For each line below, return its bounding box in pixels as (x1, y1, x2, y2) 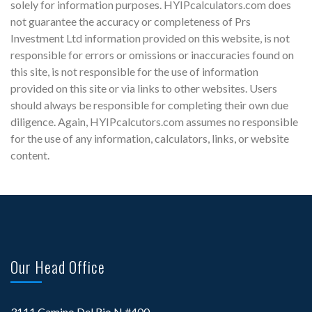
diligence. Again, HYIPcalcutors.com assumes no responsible (10, 114, 298, 128)
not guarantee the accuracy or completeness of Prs (10, 14, 251, 28)
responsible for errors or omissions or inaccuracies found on (10, 47, 294, 61)
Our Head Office (10, 255, 105, 278)
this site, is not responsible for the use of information (10, 64, 258, 78)
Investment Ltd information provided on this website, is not (10, 31, 290, 45)
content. (10, 148, 49, 162)
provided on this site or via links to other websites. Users (10, 81, 277, 95)
